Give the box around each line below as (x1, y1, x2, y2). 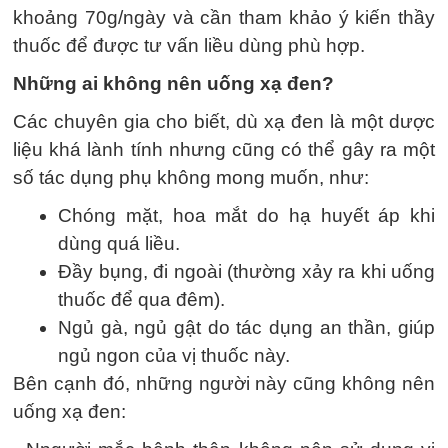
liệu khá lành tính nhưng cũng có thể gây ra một (13, 138, 435, 160)
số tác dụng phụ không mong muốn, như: (13, 166, 369, 188)
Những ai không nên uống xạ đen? (13, 72, 334, 94)
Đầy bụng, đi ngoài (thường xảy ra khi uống (58, 260, 435, 282)
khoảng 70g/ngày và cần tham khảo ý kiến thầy (13, 6, 435, 28)
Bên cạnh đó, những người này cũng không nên (13, 372, 435, 394)
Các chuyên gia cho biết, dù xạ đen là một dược (13, 110, 435, 132)
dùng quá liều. (58, 232, 180, 254)
